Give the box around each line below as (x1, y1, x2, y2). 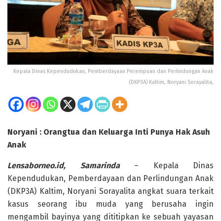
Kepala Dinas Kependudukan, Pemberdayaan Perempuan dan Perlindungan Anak (13, 68, 214, 75)
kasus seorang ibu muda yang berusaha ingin (7, 199, 214, 209)
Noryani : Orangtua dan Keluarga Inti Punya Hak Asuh (7, 127, 210, 137)
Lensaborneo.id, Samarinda (7, 161, 120, 171)
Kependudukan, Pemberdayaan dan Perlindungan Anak (7, 174, 214, 184)
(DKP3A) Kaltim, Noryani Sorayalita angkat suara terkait (7, 186, 214, 196)
